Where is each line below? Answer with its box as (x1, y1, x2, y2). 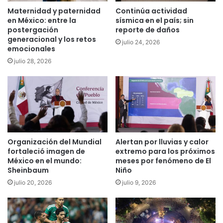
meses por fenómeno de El (115, 156, 211, 166)
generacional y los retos (7, 34, 96, 44)
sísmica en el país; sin (115, 15, 194, 25)
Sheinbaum (7, 165, 49, 176)
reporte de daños (115, 24, 180, 35)
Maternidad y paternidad (7, 5, 101, 16)
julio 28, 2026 (14, 57, 51, 65)
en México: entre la (7, 15, 76, 25)
